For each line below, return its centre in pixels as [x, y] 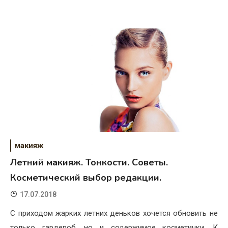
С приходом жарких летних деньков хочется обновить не [114, 213]
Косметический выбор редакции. [86, 178]
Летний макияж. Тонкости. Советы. [89, 163]
